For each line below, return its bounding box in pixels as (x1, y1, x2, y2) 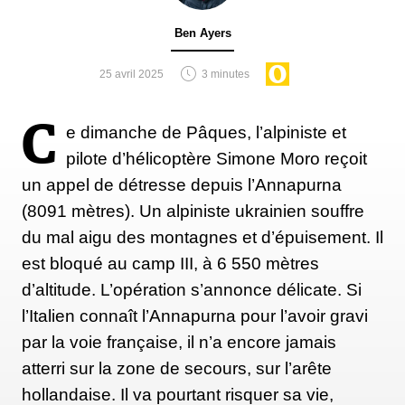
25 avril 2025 (99, 67, 164, 80)
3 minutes (202, 67, 250, 80)
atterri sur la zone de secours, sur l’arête (22, 358, 332, 378)
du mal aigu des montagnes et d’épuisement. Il (22, 227, 383, 247)
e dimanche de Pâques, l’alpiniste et (66, 122, 346, 142)
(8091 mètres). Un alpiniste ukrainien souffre (22, 201, 364, 221)
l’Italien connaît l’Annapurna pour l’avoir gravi (22, 306, 368, 325)
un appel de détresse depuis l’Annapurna (22, 174, 342, 194)
